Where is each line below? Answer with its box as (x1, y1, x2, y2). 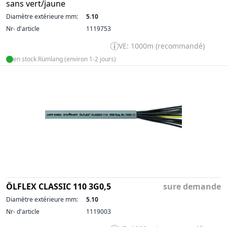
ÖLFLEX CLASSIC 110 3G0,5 (6, 180, 111, 192)
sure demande (163, 180, 221, 192)
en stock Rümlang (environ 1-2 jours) (13, 54, 116, 63)
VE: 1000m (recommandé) (119, 41, 205, 51)
